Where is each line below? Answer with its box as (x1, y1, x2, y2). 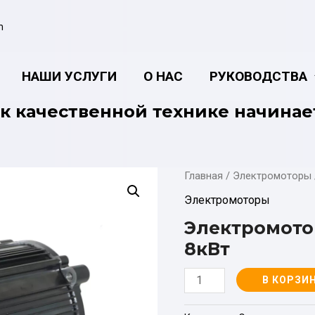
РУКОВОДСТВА (209, 68, 307, 84)
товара (183, 285, 219, 300)
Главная (184, 169, 223, 182)
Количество (183, 269, 246, 283)
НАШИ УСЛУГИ (21, 68, 117, 84)
